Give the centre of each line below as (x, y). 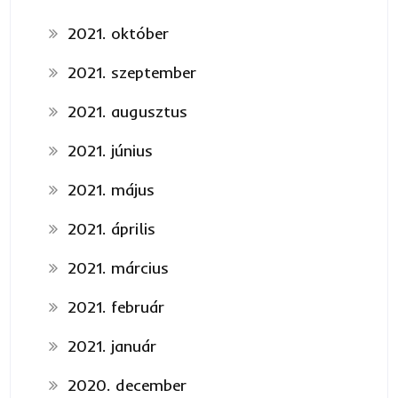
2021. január (111, 346)
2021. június (110, 150)
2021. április (111, 228)
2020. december (127, 385)
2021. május (111, 189)
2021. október (118, 33)
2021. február (115, 306)
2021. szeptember (131, 72)
